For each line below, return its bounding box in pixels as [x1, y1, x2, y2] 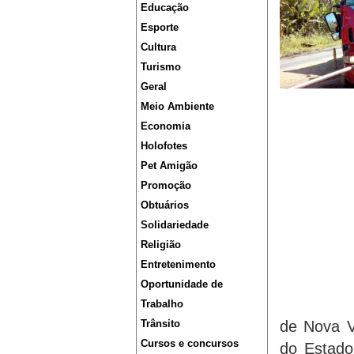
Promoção [141, 179, 191, 191]
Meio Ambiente [141, 100, 214, 112]
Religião [141, 239, 181, 250]
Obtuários [141, 199, 189, 211]
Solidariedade [141, 219, 209, 231]
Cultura [141, 41, 176, 53]
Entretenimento [141, 258, 216, 270]
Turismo [141, 61, 181, 73]
